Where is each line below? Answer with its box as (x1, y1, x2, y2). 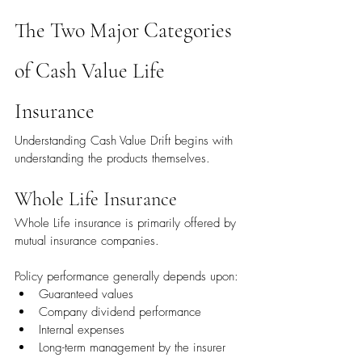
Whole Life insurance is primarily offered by (15, 215, 240, 232)
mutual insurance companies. (15, 233, 159, 250)
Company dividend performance (39, 304, 201, 321)
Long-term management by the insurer (39, 339, 225, 356)
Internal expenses (39, 322, 124, 339)
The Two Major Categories (15, 18, 237, 44)
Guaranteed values (39, 286, 133, 303)
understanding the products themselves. (15, 150, 210, 167)
